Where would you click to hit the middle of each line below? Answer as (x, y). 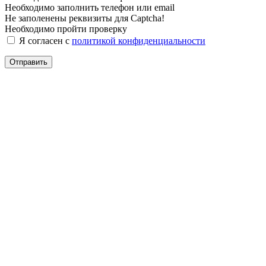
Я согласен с (44, 40)
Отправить (28, 62)
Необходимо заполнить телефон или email (90, 7)
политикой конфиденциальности (139, 40)
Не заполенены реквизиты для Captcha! (85, 18)
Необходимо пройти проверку (66, 28)
